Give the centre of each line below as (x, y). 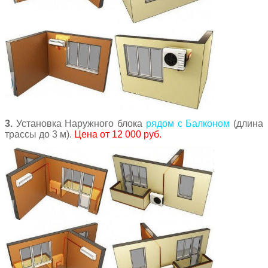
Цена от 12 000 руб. (118, 134)
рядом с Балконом (188, 123)
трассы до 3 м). (39, 134)
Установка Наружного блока (79, 123)
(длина (247, 123)
